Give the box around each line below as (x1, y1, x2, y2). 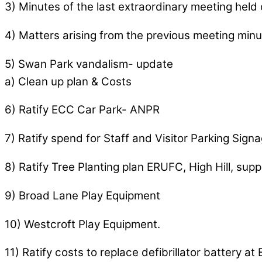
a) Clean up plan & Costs (5, 74, 132, 88)
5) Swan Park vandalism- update (5, 57, 173, 71)
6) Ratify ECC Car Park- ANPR (5, 103, 160, 117)
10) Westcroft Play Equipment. (5, 217, 160, 231)
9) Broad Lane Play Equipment (5, 188, 160, 202)
